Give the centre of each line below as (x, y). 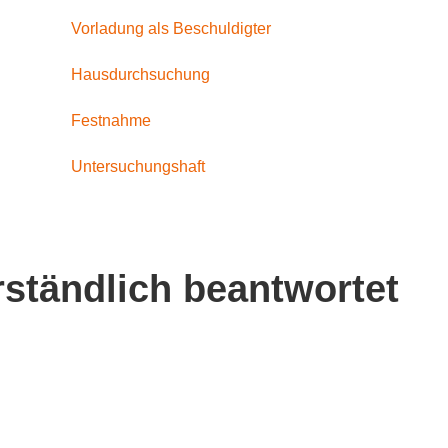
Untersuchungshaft (137, 166)
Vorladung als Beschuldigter (170, 28)
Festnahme (110, 120)
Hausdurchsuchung (140, 74)
